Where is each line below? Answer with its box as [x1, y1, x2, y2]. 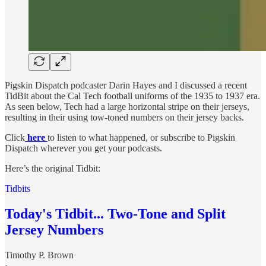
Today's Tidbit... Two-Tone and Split [5, 205, 226, 221]
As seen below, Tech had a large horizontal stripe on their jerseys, [5, 101, 249, 112]
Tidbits [5, 183, 30, 194]
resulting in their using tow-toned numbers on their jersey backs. [5, 112, 244, 122]
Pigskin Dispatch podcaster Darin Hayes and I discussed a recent [5, 80, 247, 90]
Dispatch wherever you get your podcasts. [5, 142, 162, 153]
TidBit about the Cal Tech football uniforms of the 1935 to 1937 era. [5, 90, 260, 101]
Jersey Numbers [5, 221, 103, 237]
